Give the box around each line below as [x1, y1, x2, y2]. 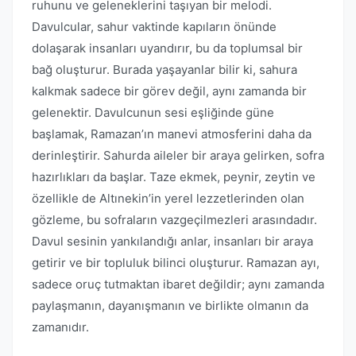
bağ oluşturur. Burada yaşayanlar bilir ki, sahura [32, 62, 297, 77]
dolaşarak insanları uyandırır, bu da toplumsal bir [32, 41, 303, 56]
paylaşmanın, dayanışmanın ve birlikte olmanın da [32, 298, 308, 313]
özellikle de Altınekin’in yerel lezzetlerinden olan [32, 191, 304, 206]
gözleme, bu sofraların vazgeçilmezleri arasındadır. [32, 212, 317, 227]
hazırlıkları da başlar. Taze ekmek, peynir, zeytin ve [32, 169, 315, 184]
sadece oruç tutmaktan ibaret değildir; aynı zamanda [32, 277, 324, 292]
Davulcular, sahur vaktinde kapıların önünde [32, 19, 277, 34]
